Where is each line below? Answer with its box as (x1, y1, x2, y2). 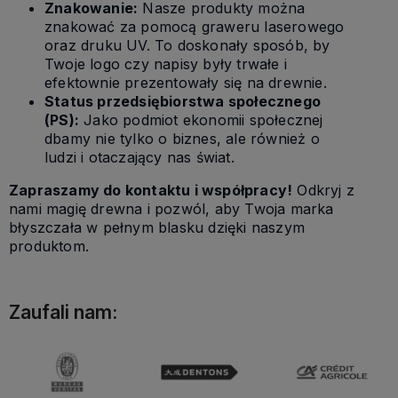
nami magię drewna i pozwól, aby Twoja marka (9, 199, 334, 218)
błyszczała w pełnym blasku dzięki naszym (9, 218, 305, 236)
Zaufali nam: (9, 300, 117, 323)
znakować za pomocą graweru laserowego (44, 17, 345, 36)
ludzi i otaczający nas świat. (44, 147, 235, 166)
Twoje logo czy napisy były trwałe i (44, 54, 287, 73)
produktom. (9, 236, 89, 255)
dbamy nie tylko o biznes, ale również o (44, 129, 320, 147)
